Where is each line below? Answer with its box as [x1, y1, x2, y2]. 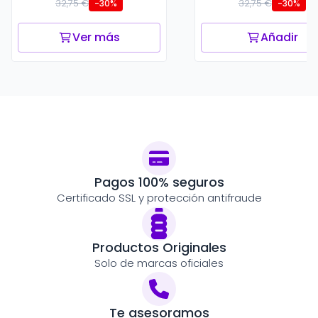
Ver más [72, 29, 120, 46]
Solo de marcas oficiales [94, 256, 224, 271]
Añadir [260, 29, 298, 46]
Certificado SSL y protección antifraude [56, 190, 262, 206]
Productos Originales [92, 238, 226, 257]
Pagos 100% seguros [94, 173, 224, 192]
